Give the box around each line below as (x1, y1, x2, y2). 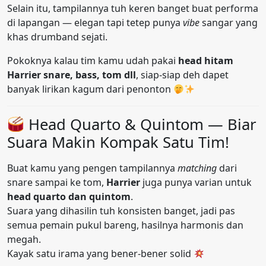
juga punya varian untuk (140, 176, 252, 189)
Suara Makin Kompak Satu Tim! (7, 132, 229, 153)
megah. (7, 233, 41, 246)
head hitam (178, 54, 233, 68)
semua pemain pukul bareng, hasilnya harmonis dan (7, 218, 243, 232)
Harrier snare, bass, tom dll (7, 68, 136, 82)
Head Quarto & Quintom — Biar (24, 114, 257, 135)
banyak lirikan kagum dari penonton (7, 83, 173, 96)
